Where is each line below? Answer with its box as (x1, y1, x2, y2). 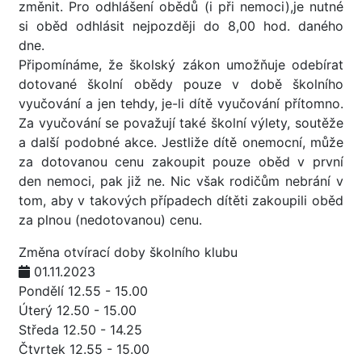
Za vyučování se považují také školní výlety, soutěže (19, 115, 343, 131)
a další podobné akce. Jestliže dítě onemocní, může (19, 134, 343, 150)
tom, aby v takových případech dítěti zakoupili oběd (19, 192, 343, 208)
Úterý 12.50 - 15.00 (19, 302, 137, 318)
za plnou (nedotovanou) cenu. (19, 212, 202, 228)
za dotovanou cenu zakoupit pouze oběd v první (19, 154, 343, 170)
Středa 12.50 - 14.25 (19, 322, 142, 338)
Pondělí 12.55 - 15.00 (19, 283, 148, 299)
